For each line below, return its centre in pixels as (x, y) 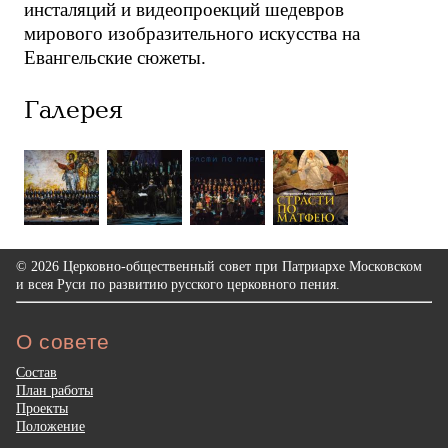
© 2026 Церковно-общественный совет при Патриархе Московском (219, 266)
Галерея (73, 110)
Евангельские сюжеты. (115, 58)
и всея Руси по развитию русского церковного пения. (178, 284)
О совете (63, 341)
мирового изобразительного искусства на (192, 34)
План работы (54, 389)
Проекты (42, 407)
